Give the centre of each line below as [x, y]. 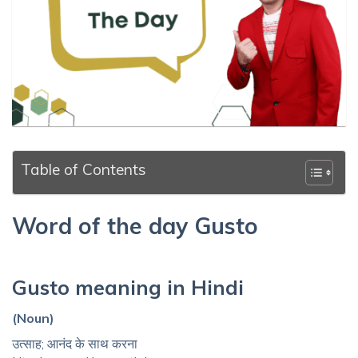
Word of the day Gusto [135, 226]
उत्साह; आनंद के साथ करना [75, 344]
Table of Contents [84, 170]
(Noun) [33, 318]
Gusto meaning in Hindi [128, 288]
